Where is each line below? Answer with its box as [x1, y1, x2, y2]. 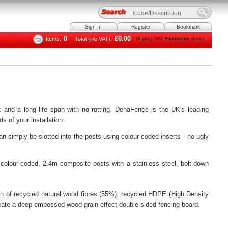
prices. [190, 36, 207, 41]
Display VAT [136, 36, 165, 41]
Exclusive [165, 36, 190, 41]
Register [131, 24, 151, 30]
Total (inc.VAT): [75, 36, 112, 42]
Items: [46, 36, 61, 42]
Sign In [85, 24, 102, 30]
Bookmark [176, 24, 200, 30]
